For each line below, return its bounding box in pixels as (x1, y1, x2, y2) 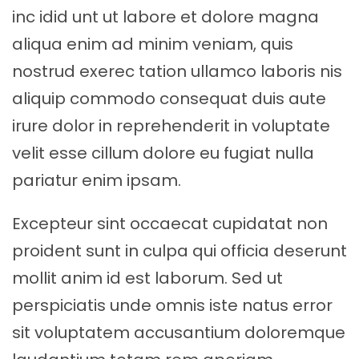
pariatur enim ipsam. (12, 168, 181, 192)
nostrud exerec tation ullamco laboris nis (12, 59, 342, 83)
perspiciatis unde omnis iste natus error (12, 293, 333, 317)
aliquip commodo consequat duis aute (12, 87, 326, 110)
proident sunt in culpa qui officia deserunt (12, 239, 347, 262)
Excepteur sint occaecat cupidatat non (12, 212, 328, 235)
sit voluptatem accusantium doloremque (12, 321, 345, 344)
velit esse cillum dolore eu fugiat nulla (12, 141, 314, 164)
